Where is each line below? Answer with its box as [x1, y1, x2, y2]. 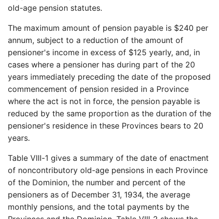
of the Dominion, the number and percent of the [8, 177, 185, 188]
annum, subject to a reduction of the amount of [8, 35, 183, 45]
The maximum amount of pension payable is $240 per [8, 23, 208, 33]
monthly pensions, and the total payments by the [8, 202, 189, 212]
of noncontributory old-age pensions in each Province [8, 165, 208, 175]
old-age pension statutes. [8, 3, 102, 13]
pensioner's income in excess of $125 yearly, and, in [8, 47, 200, 58]
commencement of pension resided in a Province [8, 84, 189, 94]
